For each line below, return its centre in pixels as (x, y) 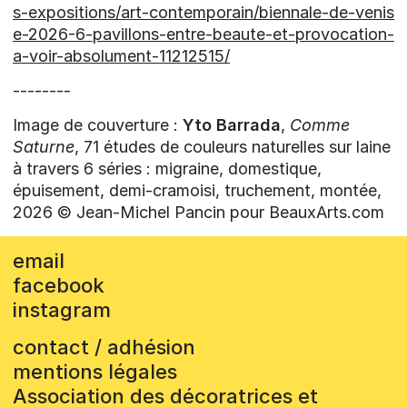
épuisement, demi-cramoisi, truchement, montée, (197, 191)
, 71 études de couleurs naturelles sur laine (233, 147)
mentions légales (95, 372)
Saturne (44, 147)
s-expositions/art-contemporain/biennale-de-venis (203, 13)
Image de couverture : (98, 125)
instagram (62, 310)
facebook (59, 286)
